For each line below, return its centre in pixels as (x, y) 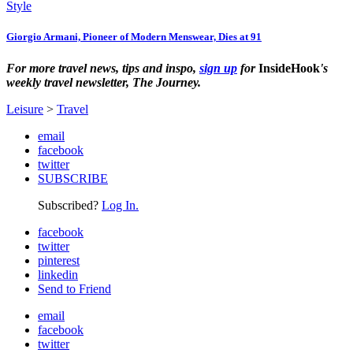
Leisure (25, 109)
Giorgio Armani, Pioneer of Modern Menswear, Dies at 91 (134, 37)
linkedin (58, 274)
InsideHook (289, 68)
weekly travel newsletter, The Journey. (104, 82)
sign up (218, 68)
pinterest (59, 260)
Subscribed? (70, 205)
